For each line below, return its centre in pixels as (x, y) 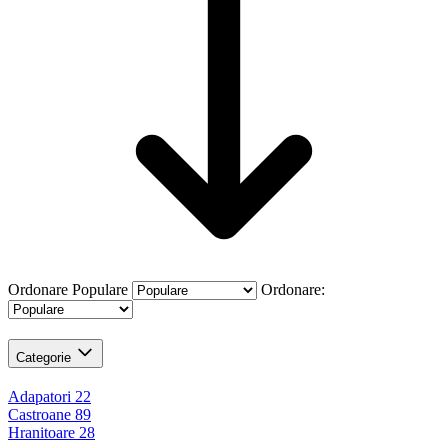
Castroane (39, 414)
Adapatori (39, 396)
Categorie (43, 357)
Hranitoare (41, 432)
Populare (100, 289)
